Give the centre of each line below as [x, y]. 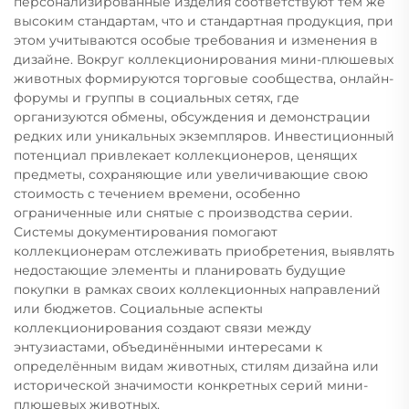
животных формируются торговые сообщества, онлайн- [204, 78]
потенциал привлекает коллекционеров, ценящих [185, 155]
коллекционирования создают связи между [163, 327]
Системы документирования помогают [146, 231]
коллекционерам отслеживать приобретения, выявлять [204, 251]
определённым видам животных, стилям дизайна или [196, 366]
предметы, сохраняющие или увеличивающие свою [191, 174]
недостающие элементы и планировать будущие [180, 270]
